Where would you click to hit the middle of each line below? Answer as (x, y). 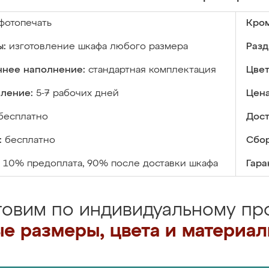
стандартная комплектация (152, 70)
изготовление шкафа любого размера (98, 47)
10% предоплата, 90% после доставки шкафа (110, 164)
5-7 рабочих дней (77, 94)
